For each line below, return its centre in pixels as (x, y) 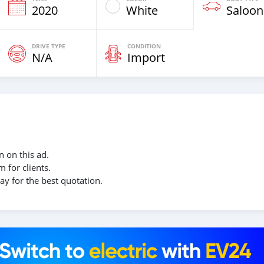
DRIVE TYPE (49, 46)
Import (146, 57)
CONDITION (144, 46)
